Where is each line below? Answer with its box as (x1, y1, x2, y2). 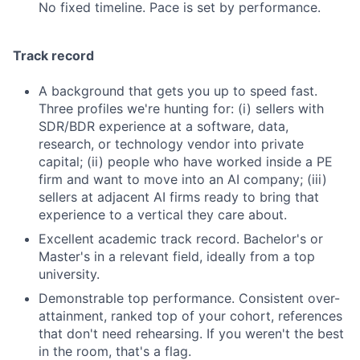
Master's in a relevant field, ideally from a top (39, 248, 315, 264)
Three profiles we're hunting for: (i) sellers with (39, 100, 324, 117)
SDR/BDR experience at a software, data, (39, 118, 288, 134)
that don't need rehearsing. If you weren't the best (39, 325, 344, 342)
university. (39, 266, 100, 282)
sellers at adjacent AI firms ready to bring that (39, 189, 319, 205)
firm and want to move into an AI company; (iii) (39, 171, 327, 187)
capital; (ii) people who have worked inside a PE (39, 153, 333, 170)
